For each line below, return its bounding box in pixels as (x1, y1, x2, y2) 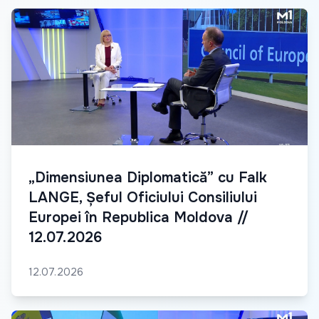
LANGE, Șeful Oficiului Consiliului (28, 188, 257, 206)
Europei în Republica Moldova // (28, 208, 249, 226)
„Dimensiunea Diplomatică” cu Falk (28, 168, 267, 187)
